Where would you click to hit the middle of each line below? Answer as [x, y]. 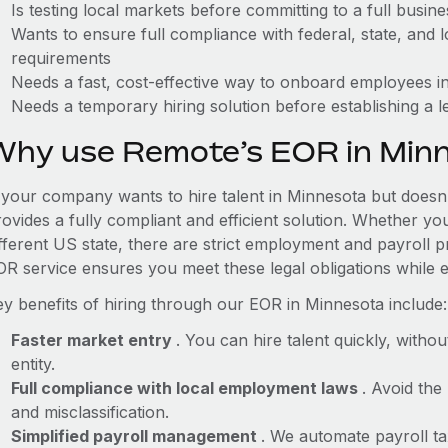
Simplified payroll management [135, 436]
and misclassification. [89, 412]
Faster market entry [93, 340]
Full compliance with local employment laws [186, 388]
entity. [32, 364]
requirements [60, 58]
